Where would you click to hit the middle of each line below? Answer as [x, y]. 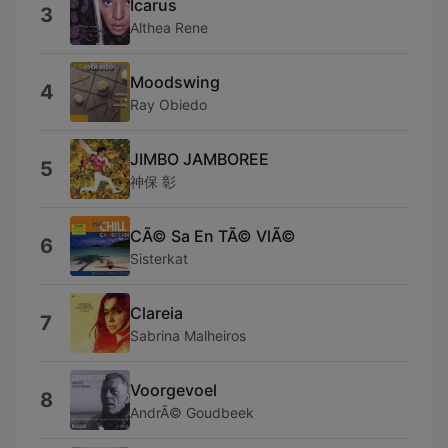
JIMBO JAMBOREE [199, 158]
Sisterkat [159, 258]
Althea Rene [169, 27]
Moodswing [175, 81]
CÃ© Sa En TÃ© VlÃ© [213, 235]
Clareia [156, 312]
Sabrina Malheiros [188, 335]
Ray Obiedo [168, 104]
